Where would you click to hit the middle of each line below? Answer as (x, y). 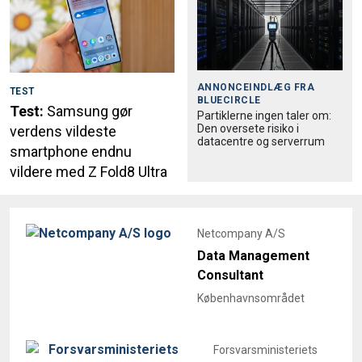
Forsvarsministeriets (265, 349)
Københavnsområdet (251, 298)
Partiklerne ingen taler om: (264, 116)
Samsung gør (90, 111)
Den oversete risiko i (248, 129)
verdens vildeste (63, 131)
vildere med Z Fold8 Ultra (88, 171)
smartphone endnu (71, 151)
